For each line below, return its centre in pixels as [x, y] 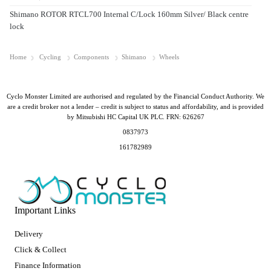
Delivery [29, 234]
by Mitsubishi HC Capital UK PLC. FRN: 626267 [135, 117]
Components [91, 57]
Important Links [45, 211]
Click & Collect [41, 250]
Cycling [50, 57]
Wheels [169, 57]
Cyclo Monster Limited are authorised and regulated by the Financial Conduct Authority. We [135, 96]
